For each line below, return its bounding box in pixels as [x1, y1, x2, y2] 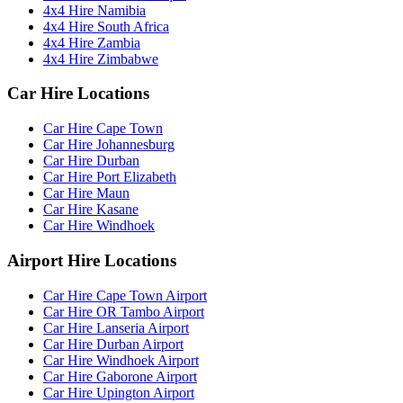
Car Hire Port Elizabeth [43, 169, 176, 185]
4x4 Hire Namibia [43, 2, 146, 18]
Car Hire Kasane [43, 201, 139, 218]
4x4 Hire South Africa [43, 18, 169, 34]
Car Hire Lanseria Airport [43, 319, 189, 336]
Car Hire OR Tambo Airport [43, 303, 204, 319]
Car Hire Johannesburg [43, 137, 175, 153]
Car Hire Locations [7, 84, 149, 103]
